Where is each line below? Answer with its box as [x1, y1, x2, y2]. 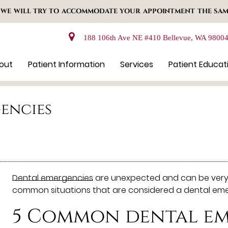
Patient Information [28, 59, 105, 70]
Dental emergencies [12, 172, 94, 184]
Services [120, 59, 154, 70]
